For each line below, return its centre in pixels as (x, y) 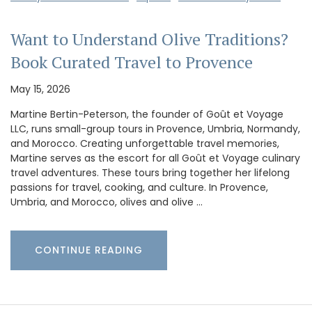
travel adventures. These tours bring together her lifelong (150, 173)
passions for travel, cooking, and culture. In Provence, (139, 188)
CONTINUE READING (89, 250)
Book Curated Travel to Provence (132, 62)
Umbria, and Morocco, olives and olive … (107, 202)
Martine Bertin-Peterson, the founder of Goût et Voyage (147, 115)
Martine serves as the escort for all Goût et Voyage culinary (155, 158)
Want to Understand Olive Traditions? (149, 39)
